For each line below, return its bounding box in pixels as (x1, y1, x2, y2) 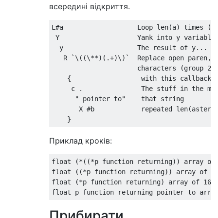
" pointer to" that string (52, 95, 184, 103)
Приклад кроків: (49, 136, 112, 145)
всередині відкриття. (49, 1, 130, 11)
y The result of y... (52, 44, 207, 52)
